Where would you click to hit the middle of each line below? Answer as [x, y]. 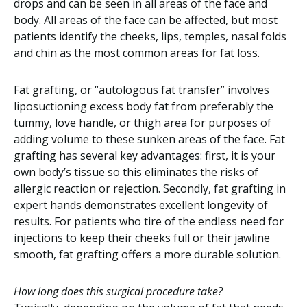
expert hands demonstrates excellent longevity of [141, 205]
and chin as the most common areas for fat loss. [137, 53]
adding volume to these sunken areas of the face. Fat [149, 139]
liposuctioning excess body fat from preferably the [144, 106]
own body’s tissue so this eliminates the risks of [136, 172]
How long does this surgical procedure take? [118, 291]
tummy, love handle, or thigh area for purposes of [143, 123]
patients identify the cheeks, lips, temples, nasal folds [150, 36]
